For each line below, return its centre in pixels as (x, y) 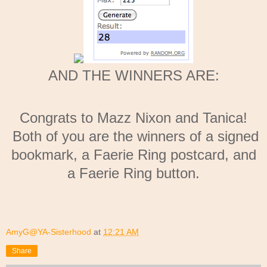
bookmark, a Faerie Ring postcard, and (133, 154)
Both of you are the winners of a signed (133, 136)
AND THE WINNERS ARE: (133, 75)
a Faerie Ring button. (133, 173)
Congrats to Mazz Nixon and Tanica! (133, 117)
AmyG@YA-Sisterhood (49, 232)
